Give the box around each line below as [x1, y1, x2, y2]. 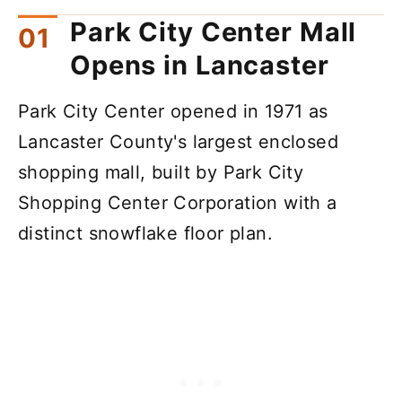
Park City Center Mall [70, 16, 357, 48]
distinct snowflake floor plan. [18, 223, 273, 245]
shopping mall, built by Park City [18, 162, 304, 184]
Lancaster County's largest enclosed [18, 131, 338, 153]
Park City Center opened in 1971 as [18, 100, 328, 123]
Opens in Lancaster [70, 49, 329, 82]
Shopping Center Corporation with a [18, 192, 337, 214]
